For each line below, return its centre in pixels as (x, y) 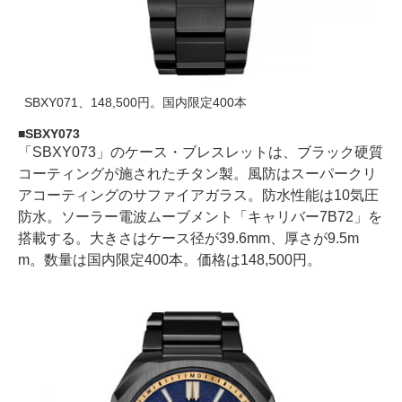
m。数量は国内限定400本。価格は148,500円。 (170, 260)
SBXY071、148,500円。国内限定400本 (135, 102)
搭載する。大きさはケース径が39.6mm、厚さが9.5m (188, 238)
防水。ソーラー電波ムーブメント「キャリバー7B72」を (200, 217)
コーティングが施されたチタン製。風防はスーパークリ (197, 174)
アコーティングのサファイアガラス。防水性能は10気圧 (198, 195)
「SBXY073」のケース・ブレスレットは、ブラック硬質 (201, 152)
